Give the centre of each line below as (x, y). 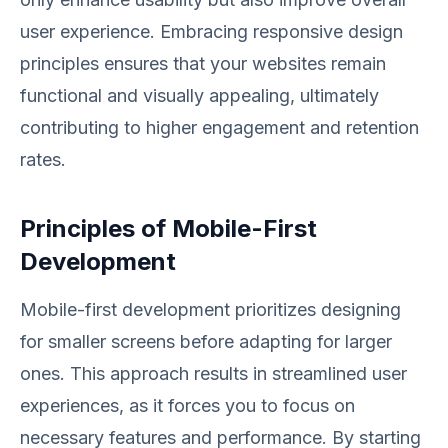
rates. (43, 159)
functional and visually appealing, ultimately (199, 95)
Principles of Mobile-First (168, 228)
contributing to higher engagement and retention (219, 127)
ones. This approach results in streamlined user (213, 373)
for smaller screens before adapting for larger (206, 341)
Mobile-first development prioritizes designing (210, 309)
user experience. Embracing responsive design (211, 31)
